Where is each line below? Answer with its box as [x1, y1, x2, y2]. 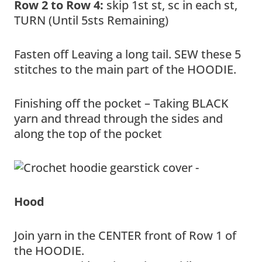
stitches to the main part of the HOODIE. [14, 61, 236, 77]
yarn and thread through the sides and [14, 110, 223, 126]
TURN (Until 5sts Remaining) [14, 12, 168, 28]
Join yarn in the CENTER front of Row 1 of [14, 227, 236, 243]
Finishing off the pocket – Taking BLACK [14, 95, 229, 111]
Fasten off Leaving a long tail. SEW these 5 [14, 46, 241, 62]
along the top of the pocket [14, 125, 162, 142]
